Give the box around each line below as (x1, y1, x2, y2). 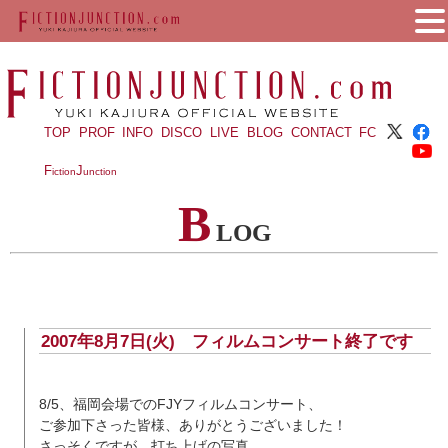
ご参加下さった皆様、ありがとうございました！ (39, 416, 347, 433)
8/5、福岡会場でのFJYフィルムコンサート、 (39, 395, 322, 412)
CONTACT (290, 125, 352, 141)
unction (82, 165, 117, 177)
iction (51, 165, 76, 177)
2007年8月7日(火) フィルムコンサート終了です (40, 331, 413, 351)
